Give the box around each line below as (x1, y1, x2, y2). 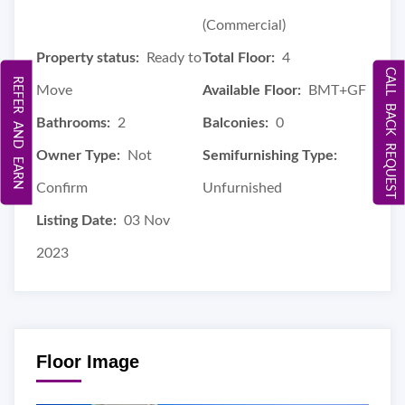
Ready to (146, 50, 202, 65)
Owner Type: (36, 147, 120, 163)
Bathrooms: (36, 115, 110, 130)
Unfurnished (202, 180, 282, 195)
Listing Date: (36, 212, 117, 228)
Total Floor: (202, 50, 275, 65)
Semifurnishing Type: (202, 147, 337, 163)
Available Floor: (202, 82, 301, 98)
